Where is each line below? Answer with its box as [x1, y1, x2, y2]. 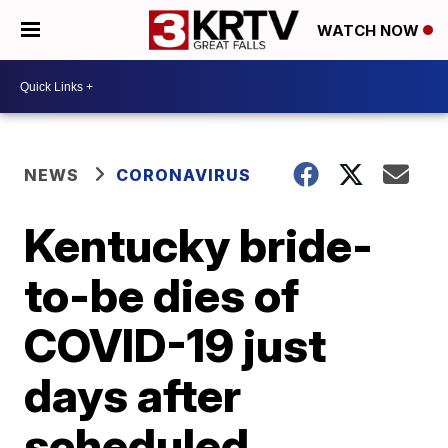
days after [24, 367, 242, 423]
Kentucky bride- [24, 217, 374, 273]
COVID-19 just [24, 317, 327, 373]
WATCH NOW [317, 21, 423, 41]
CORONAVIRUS [116, 165, 252, 185]
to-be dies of [24, 267, 300, 323]
